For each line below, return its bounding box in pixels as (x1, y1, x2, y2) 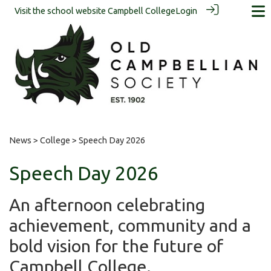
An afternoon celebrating (9, 194, 205, 214)
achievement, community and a (9, 215, 251, 235)
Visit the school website (15, 6, 108, 16)
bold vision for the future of (9, 235, 223, 255)
